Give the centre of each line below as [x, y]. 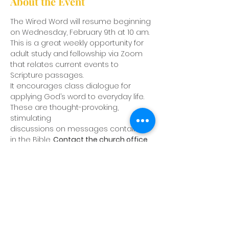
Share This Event [50, 191]
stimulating [31, 118]
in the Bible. [32, 140]
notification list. [38, 161]
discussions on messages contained [80, 129]
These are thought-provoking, [65, 107]
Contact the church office [101, 140]
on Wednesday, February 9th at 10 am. [81, 32]
